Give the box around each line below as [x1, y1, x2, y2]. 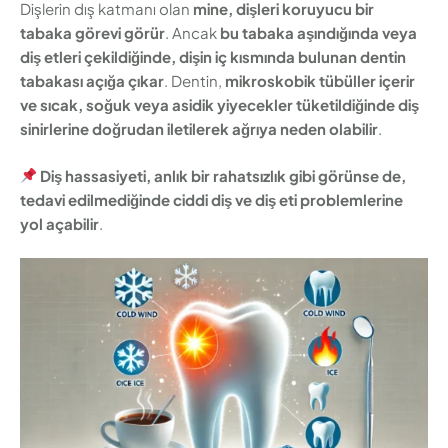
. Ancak [165, 23, 220, 43]
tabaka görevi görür [20, 23, 165, 43]
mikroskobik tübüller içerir [225, 71, 415, 91]
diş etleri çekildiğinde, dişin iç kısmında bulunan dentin [20, 47, 406, 67]
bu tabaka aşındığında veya [220, 23, 417, 43]
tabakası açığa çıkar [20, 71, 164, 91]
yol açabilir [20, 213, 99, 233]
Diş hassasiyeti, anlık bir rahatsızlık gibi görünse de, [40, 165, 407, 185]
